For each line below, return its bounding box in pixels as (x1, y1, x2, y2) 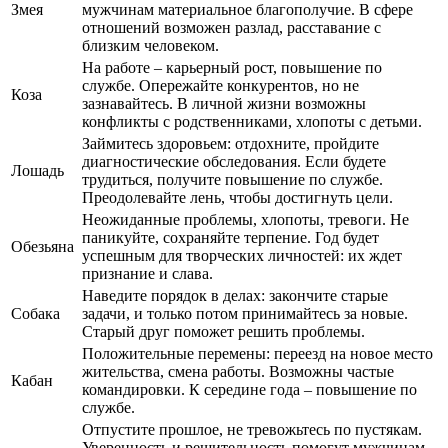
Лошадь (11, 161, 64, 179)
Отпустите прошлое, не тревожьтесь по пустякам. (82, 420, 422, 438)
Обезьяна (11, 237, 74, 255)
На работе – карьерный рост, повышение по (82, 58, 382, 76)
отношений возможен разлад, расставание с (82, 18, 381, 36)
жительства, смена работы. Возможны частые (82, 362, 394, 380)
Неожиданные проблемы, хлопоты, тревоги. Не (82, 210, 409, 228)
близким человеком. (82, 36, 219, 54)
